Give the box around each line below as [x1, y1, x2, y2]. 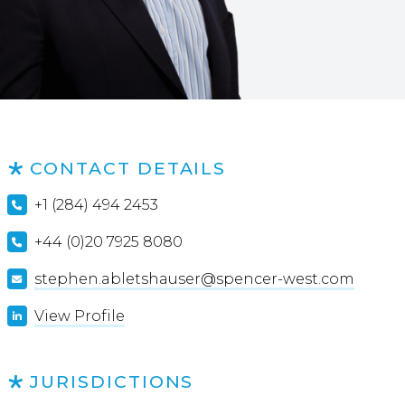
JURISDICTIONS [30, 371, 194, 392]
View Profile [33, 307, 125, 325]
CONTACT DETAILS [30, 157, 227, 179]
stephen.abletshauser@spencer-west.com [33, 270, 354, 287]
